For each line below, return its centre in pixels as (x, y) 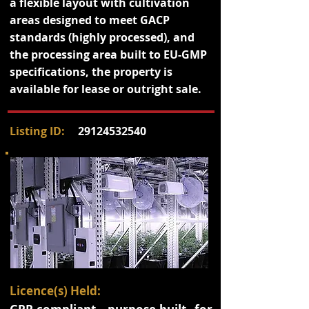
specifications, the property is (91, 72)
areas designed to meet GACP (90, 20)
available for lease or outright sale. (106, 89)
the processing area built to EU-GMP (108, 54)
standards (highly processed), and (102, 37)
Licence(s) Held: (55, 291)
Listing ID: (37, 131)
